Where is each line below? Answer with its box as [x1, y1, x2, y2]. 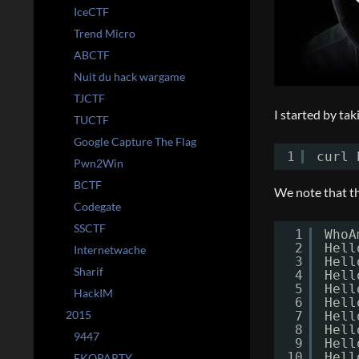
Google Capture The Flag [74, 135, 196, 148]
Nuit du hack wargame [74, 70, 185, 83]
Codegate [74, 200, 121, 213]
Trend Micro [74, 26, 135, 40]
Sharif [74, 264, 103, 278]
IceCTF [74, 5, 109, 18]
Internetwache [74, 243, 146, 256]
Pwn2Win [74, 156, 123, 170]
